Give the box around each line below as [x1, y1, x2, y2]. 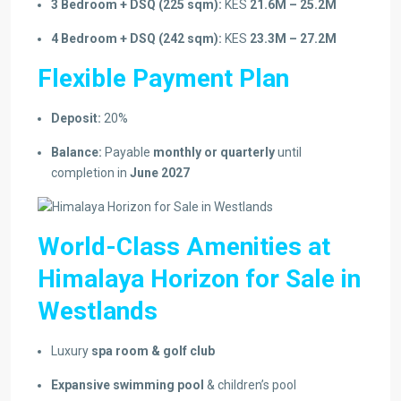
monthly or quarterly [153, 144, 275, 159]
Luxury [51, 344, 91, 359]
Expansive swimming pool [51, 378, 204, 393]
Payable [102, 144, 153, 159]
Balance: [51, 144, 102, 159]
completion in [51, 165, 130, 180]
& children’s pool [204, 378, 296, 393]
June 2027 [130, 165, 190, 180]
